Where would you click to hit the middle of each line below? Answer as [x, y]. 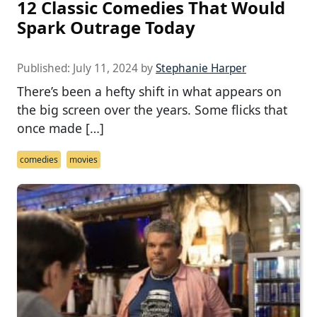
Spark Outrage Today [106, 27]
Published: [45, 68]
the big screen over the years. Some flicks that [152, 109]
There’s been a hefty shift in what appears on [149, 91]
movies [83, 159]
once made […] [60, 128]
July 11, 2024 [105, 68]
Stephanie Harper [201, 68]
